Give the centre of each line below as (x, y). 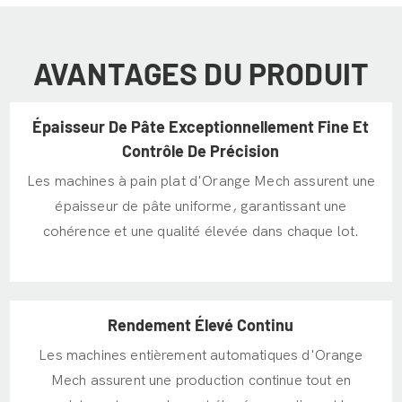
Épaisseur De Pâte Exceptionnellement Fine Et (201, 126)
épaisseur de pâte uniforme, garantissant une (201, 207)
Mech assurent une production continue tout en (201, 381)
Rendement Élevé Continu (201, 324)
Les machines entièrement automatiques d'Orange (201, 356)
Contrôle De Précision (201, 150)
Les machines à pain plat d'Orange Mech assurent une (201, 182)
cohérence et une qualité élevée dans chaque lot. (201, 232)
